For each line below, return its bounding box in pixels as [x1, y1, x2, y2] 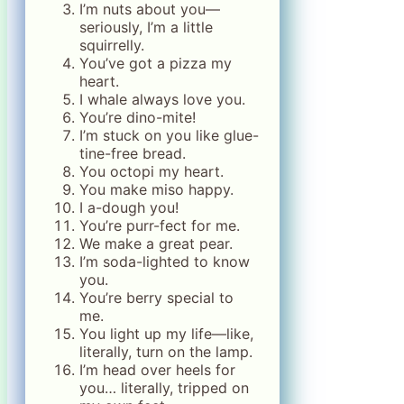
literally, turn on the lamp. [79, 343, 252, 362]
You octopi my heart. [79, 162, 224, 181]
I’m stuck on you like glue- [79, 126, 259, 145]
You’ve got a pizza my [79, 54, 232, 73]
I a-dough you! [79, 198, 179, 217]
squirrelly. [79, 36, 144, 55]
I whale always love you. [79, 90, 245, 109]
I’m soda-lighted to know [79, 252, 250, 271]
